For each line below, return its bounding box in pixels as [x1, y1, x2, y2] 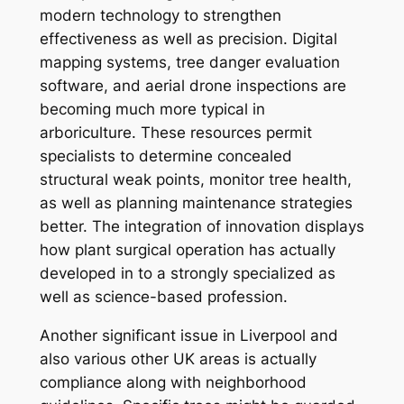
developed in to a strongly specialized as [39, 264, 335, 283]
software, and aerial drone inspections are [39, 77, 346, 96]
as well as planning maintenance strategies [39, 194, 353, 213]
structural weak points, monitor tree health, [39, 170, 352, 189]
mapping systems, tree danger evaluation [39, 53, 340, 72]
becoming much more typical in [39, 100, 265, 119]
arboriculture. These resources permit [39, 124, 312, 142]
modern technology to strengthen [39, 6, 281, 25]
